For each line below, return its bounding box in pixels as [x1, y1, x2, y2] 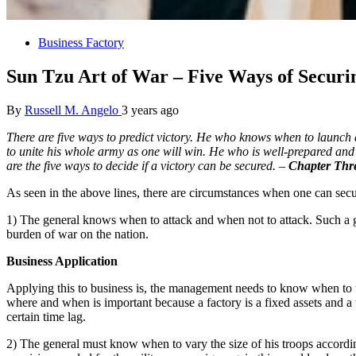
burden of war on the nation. [6, 226, 149, 241]
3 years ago [122, 103, 179, 117]
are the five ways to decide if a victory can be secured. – [6, 158, 288, 172]
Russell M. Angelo [25, 103, 122, 117]
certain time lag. [6, 309, 86, 323]
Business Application [6, 253, 118, 268]
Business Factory [38, 36, 124, 49]
